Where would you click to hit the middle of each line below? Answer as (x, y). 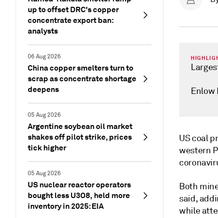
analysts (43, 31)
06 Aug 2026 (44, 57)
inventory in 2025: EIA (66, 206)
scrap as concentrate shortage (82, 79)
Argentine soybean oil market (80, 126)
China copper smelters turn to (81, 68)
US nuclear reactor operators (79, 185)
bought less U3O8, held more (79, 195)
